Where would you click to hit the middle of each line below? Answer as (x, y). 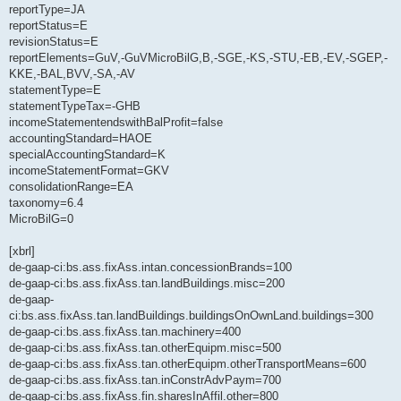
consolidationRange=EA (71, 187)
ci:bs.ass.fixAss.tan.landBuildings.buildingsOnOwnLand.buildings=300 (191, 316)
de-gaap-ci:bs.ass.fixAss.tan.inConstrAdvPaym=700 (145, 380)
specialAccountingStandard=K (87, 155)
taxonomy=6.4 (46, 203)
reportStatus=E (48, 26)
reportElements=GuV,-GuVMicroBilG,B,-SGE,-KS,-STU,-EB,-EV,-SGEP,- (198, 58)
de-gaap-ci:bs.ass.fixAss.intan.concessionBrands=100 (150, 268)
